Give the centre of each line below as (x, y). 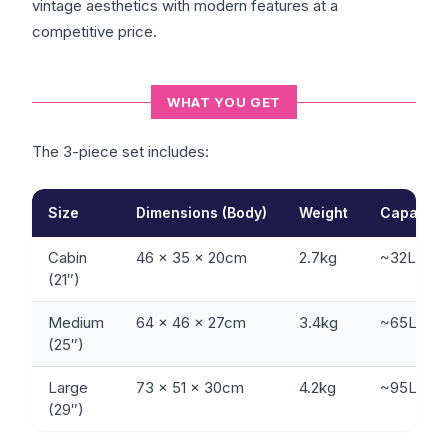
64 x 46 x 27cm (191, 322)
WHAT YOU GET (224, 102)
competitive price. (94, 31)
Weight (323, 212)
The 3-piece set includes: (120, 151)
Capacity (412, 212)
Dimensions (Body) (201, 212)
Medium (76, 322)
